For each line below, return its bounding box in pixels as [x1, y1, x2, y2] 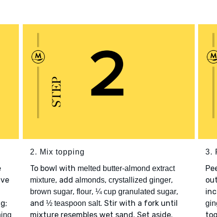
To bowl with [30, 164, 77, 173]
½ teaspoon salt [46, 199, 100, 208]
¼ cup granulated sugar [95, 187, 176, 196]
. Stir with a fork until [100, 199, 178, 208]
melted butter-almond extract [77, 164, 175, 173]
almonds [75, 176, 105, 185]
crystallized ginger [108, 176, 171, 185]
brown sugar [30, 187, 73, 196]
